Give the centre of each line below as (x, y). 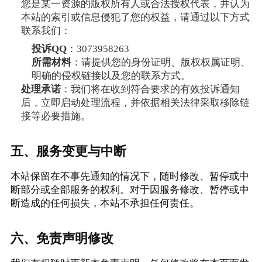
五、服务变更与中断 (68, 151)
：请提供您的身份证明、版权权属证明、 (161, 63)
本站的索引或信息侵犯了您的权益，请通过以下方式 (135, 18)
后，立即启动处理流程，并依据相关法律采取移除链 (135, 103)
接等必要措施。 (56, 116)
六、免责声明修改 (62, 238)
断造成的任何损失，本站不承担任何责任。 (105, 203)
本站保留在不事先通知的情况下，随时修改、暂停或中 (130, 176)
